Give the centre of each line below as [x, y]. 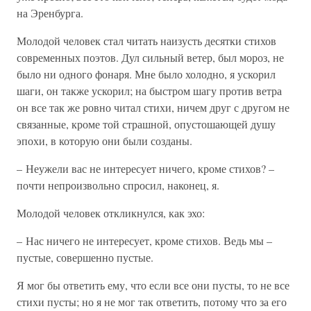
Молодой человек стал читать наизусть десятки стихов [146, 41]
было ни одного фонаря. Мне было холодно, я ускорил [146, 74]
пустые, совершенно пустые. [85, 257]
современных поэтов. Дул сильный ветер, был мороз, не [150, 57]
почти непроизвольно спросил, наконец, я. [118, 185]
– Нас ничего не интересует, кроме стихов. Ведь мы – [144, 241]
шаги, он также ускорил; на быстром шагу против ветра [149, 91]
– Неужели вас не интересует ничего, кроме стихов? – [145, 168]
